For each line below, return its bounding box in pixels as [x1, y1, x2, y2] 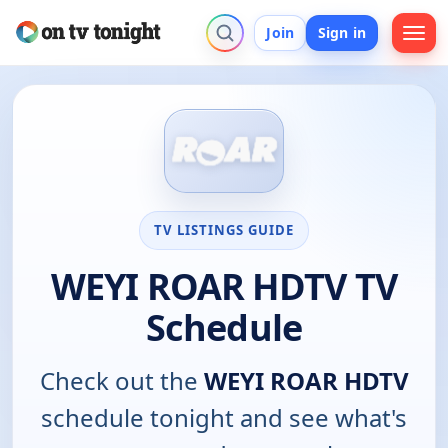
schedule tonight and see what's [41, 400, 407, 434]
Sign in [318, 22, 366, 42]
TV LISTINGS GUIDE [153, 220, 295, 239]
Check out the [39, 363, 204, 397]
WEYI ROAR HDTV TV [51, 261, 397, 311]
